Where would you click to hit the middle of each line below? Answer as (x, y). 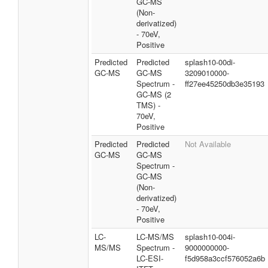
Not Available (208, 144)
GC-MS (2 (154, 94)
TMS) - (148, 105)
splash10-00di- (210, 62)
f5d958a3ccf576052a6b (225, 258)
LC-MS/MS (155, 237)
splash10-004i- (210, 237)
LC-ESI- (150, 258)
